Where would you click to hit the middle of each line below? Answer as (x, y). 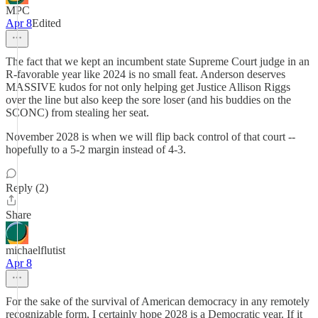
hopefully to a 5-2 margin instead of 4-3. (96, 149)
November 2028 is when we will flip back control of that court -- (150, 137)
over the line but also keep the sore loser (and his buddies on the (148, 100)
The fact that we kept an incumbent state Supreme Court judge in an (158, 61)
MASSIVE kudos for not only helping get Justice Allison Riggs (148, 87)
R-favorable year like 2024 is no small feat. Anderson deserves (146, 74)
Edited (46, 23)
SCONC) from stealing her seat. (77, 113)
